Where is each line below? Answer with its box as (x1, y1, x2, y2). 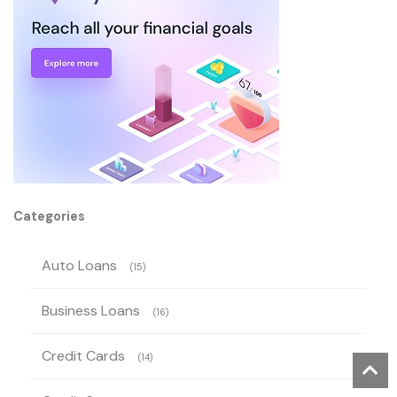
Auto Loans (42, 256, 117, 276)
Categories (13, 208, 85, 225)
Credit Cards (42, 346, 125, 366)
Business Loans (42, 301, 140, 321)
